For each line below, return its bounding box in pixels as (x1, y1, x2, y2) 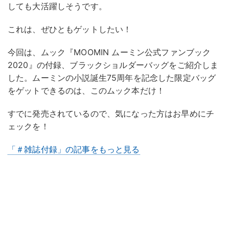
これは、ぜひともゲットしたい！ (8, 24, 132, 34)
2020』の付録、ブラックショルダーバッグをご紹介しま (8, 59, 219, 70)
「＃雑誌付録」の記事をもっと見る (8, 144, 140, 154)
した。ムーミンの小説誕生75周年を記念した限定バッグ (8, 72, 216, 83)
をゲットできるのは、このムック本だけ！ (8, 85, 165, 96)
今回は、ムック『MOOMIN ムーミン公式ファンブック (8, 47, 211, 57)
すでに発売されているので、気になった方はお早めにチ (8, 108, 215, 119)
